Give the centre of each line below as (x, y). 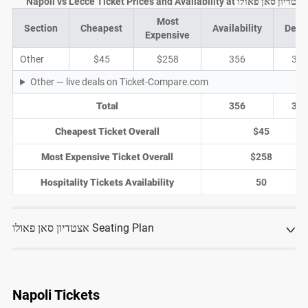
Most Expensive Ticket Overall (107, 157)
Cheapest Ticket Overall (107, 131)
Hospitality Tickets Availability (107, 182)
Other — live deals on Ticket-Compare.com (119, 82)
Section (41, 28)
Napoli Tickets (56, 295)
